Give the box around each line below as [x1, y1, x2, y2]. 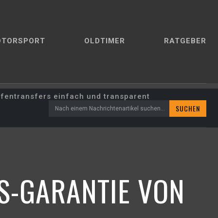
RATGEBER [164, 36, 206, 45]
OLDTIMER [84, 36, 125, 45]
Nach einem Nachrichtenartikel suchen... [55, 105, 165, 112]
